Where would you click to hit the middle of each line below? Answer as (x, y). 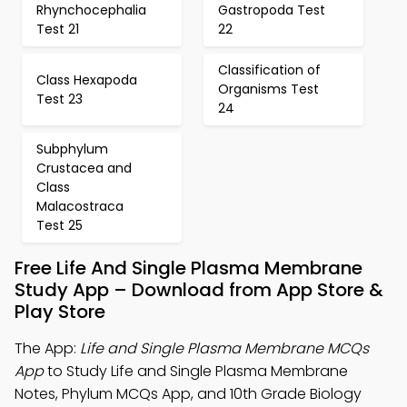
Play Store (60, 312)
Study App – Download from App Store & (199, 290)
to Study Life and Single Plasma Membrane (196, 371)
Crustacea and (84, 168)
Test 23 (60, 99)
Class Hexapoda (87, 79)
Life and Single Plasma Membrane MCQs (224, 348)
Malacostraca (80, 206)
